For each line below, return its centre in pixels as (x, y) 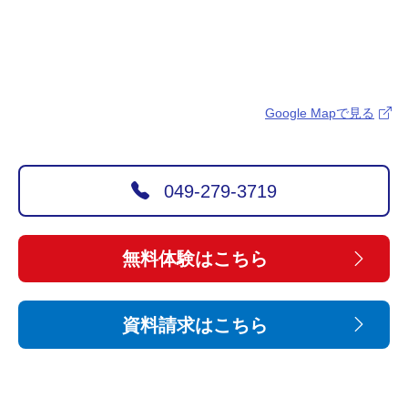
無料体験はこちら (195, 259)
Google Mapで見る (320, 113)
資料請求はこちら (195, 325)
